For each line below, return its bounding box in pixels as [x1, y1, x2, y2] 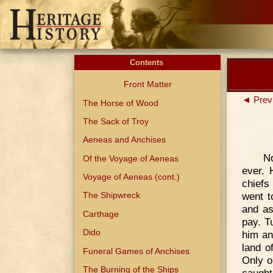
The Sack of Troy [83, 116, 149, 126]
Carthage [83, 208, 119, 219]
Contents [129, 58, 166, 67]
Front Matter [123, 79, 172, 90]
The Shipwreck [83, 190, 141, 200]
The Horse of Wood [83, 97, 159, 108]
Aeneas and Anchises [83, 135, 166, 145]
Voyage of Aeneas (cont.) [83, 172, 180, 182]
